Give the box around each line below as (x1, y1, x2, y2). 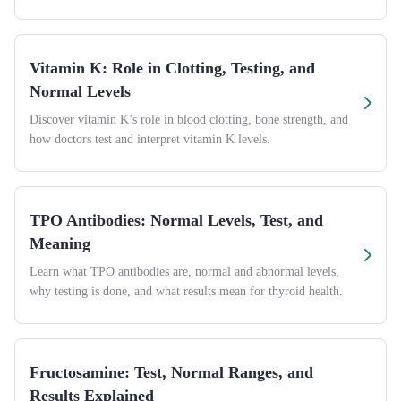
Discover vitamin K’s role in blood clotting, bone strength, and (30, 113, 348, 126)
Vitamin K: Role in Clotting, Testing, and (30, 59, 315, 77)
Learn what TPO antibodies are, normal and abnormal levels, (30, 265, 339, 278)
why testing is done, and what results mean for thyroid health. (30, 285, 343, 298)
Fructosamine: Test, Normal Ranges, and (30, 363, 313, 381)
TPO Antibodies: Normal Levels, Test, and (30, 211, 323, 229)
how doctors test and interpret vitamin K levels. (30, 132, 270, 146)
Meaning (30, 235, 90, 252)
